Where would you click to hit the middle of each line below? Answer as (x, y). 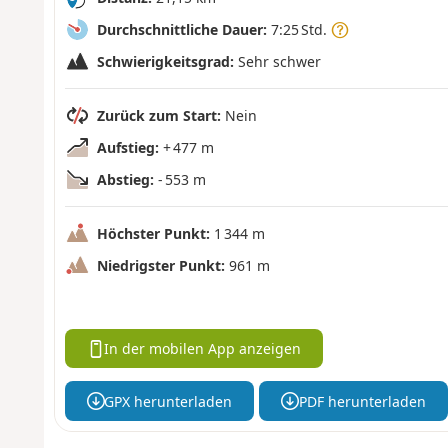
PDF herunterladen (362, 401)
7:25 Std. (298, 29)
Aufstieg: (127, 147)
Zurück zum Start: (158, 115)
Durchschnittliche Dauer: (181, 29)
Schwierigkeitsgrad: (165, 61)
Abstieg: (125, 179)
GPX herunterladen (168, 401)
